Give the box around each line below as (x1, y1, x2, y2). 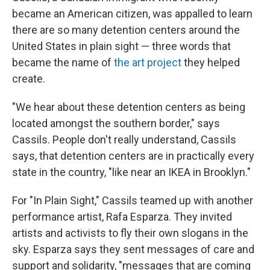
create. (12, 72, 45, 85)
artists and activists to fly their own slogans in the (12, 227, 248, 239)
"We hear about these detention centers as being (12, 101, 245, 113)
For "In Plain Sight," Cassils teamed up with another (12, 194, 253, 207)
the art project (114, 56, 181, 69)
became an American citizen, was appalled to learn (12, 7, 253, 20)
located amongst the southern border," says (12, 117, 220, 130)
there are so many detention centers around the (12, 24, 240, 36)
